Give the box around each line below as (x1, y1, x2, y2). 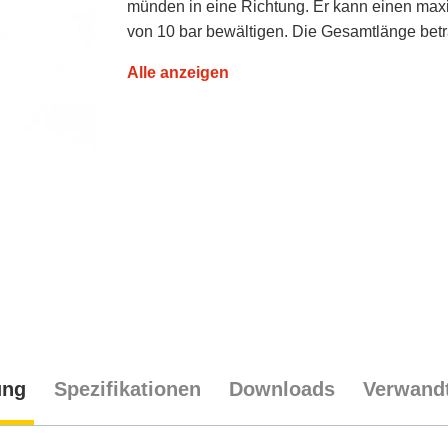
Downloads (228, 377, 335, 400)
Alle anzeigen (127, 64, 229, 82)
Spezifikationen (53, 377, 201, 400)
